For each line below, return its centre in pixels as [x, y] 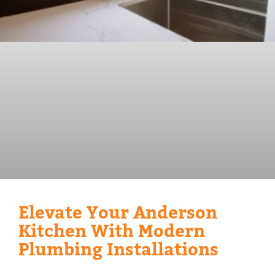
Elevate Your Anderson [118, 213]
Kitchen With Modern [112, 232]
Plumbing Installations [118, 250]
